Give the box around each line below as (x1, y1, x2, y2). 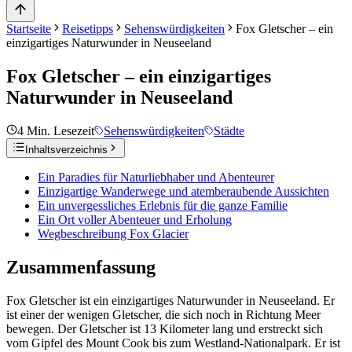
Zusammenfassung (6, 256, 156, 277)
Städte (214, 123, 244, 137)
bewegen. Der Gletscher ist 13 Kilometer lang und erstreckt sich (6, 321, 323, 335)
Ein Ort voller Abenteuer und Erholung (38, 212, 232, 226)
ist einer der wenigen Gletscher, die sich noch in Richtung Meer (6, 307, 321, 321)
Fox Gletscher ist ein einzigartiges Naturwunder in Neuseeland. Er (6, 293, 335, 307)
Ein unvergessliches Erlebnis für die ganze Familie (38, 198, 288, 212)
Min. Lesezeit (24, 123, 94, 137)
